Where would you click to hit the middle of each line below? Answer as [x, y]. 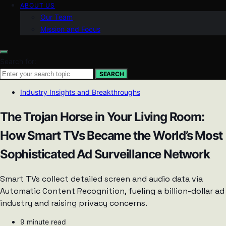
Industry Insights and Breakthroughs [80, 92]
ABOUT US [38, 5]
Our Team [56, 17]
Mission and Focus [70, 29]
